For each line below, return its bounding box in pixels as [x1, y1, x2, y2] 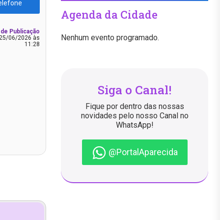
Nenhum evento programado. [61, 32, 159, 42]
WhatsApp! [115, 120, 154, 130]
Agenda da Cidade [61, 7, 158, 22]
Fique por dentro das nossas [85, 101, 184, 111]
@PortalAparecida [106, 146, 178, 157]
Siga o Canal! [98, 82, 171, 98]
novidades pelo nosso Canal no [81, 110, 189, 120]
